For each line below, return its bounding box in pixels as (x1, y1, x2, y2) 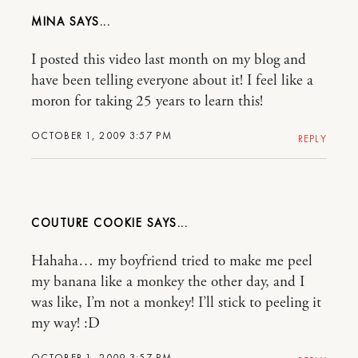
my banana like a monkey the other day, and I (31, 272, 304, 292)
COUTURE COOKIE (31, 215, 142, 231)
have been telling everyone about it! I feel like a (31, 71, 313, 90)
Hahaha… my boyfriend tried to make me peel (31, 252, 312, 271)
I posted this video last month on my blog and (31, 50, 306, 70)
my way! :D (31, 314, 100, 333)
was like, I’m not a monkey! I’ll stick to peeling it (31, 293, 321, 312)
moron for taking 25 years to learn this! (31, 92, 263, 111)
